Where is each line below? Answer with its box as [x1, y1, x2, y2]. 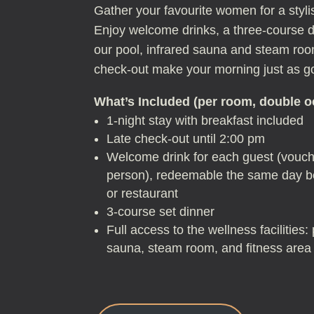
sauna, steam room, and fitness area [107, 241, 312, 256]
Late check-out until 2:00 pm [107, 132, 266, 146]
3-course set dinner [107, 205, 215, 219]
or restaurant [107, 186, 179, 201]
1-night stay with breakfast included [107, 114, 304, 128]
